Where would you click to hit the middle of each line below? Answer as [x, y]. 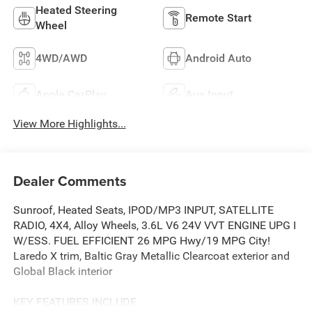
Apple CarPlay [71, 94]
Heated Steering [76, 10]
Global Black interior [62, 271]
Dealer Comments [70, 180]
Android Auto [218, 58]
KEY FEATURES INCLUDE [75, 302]
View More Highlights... [69, 124]
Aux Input [209, 94]
